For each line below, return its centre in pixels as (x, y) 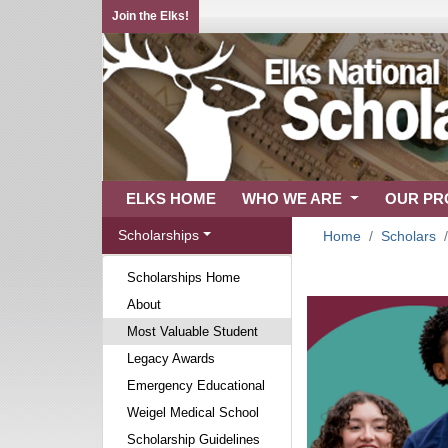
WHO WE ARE (294, 198)
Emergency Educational (196, 385)
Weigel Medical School (193, 412)
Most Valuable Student (192, 331)
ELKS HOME (171, 198)
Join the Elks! (150, 16)
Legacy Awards (171, 358)
